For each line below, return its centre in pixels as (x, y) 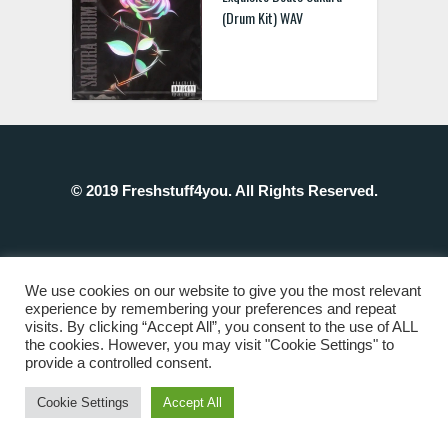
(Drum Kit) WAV (262, 17)
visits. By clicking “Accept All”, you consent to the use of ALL (221, 327)
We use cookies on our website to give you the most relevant (223, 291)
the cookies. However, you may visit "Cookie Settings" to (209, 345)
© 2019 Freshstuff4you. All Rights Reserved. (224, 190)
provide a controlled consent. (118, 363)
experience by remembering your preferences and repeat (210, 309)
